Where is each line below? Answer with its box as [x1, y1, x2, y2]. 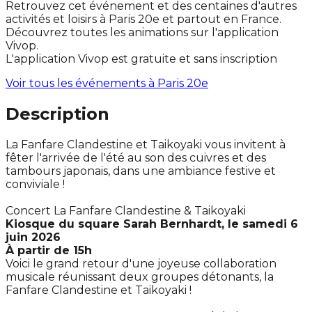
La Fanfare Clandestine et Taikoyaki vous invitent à [6, 138, 286, 152]
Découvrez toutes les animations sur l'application [6, 26, 279, 40]
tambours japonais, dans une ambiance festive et [6, 164, 276, 178]
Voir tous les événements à [6, 77, 157, 91]
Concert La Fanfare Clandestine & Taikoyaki [6, 204, 246, 218]
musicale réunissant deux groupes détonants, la [6, 270, 274, 284]
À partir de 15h [6, 244, 92, 258]
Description [6, 104, 109, 125]
